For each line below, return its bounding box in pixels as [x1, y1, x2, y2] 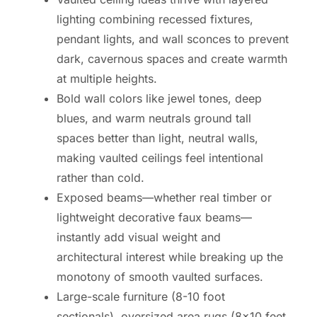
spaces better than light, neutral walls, [57, 130, 258, 145]
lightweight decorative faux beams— [57, 209, 252, 224]
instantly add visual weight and [57, 229, 221, 244]
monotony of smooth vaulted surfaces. [57, 269, 263, 284]
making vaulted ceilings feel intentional [57, 150, 263, 165]
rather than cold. [57, 170, 144, 185]
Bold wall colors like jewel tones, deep [57, 91, 262, 105]
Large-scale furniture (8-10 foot [57, 289, 225, 304]
